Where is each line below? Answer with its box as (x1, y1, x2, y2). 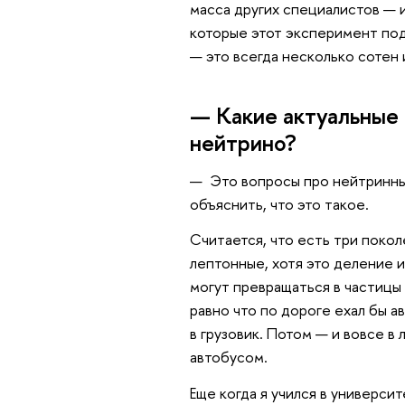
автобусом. (189, 346, 268, 368)
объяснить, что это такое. (189, 193, 369, 214)
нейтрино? (189, 127, 297, 159)
